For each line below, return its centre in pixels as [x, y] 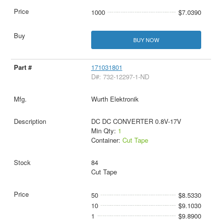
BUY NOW [146, 39]
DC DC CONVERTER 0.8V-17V [136, 121]
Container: [107, 140]
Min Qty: [104, 131]
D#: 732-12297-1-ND [120, 77]
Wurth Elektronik [115, 99]
